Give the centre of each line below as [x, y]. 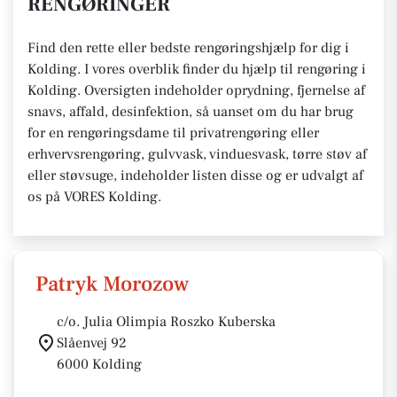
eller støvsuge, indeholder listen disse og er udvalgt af [195, 175]
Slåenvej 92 [92, 343]
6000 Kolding [99, 364]
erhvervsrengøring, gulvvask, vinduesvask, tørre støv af [197, 154]
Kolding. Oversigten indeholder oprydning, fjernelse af [196, 90]
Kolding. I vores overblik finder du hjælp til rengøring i [197, 69]
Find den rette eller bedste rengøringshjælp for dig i [188, 48]
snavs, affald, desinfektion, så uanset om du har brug [191, 112]
